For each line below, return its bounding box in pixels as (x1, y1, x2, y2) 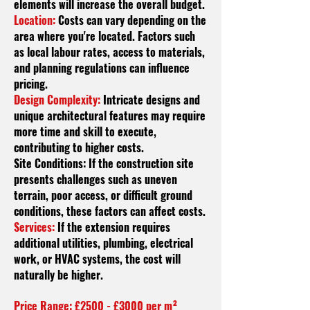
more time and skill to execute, (14, 123, 156, 140)
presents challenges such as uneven (14, 171, 177, 188)
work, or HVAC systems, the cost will (14, 250, 181, 267)
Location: (14, 12, 55, 28)
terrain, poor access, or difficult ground (14, 187, 192, 203)
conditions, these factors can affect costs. (14, 203, 206, 219)
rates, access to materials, (80, 44, 205, 60)
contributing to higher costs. (14, 139, 144, 156)
